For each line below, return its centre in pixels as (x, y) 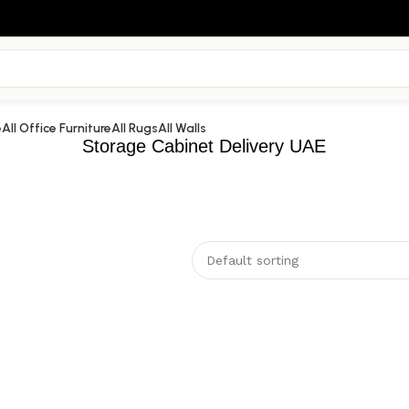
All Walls (182, 128)
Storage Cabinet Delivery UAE (204, 146)
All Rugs (135, 128)
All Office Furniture (57, 128)
